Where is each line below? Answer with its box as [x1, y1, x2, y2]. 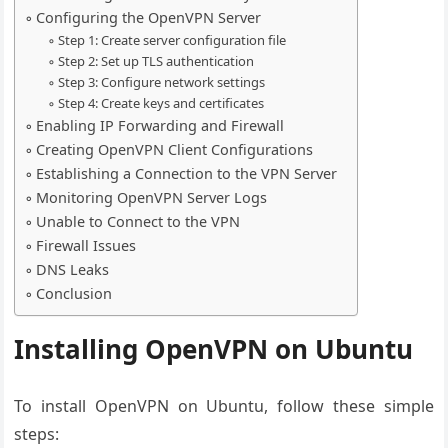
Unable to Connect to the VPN [36, 212, 241, 231]
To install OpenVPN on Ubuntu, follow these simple [14, 395, 434, 417]
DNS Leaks [36, 260, 110, 279]
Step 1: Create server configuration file [57, 31, 286, 49]
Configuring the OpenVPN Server [36, 8, 262, 27]
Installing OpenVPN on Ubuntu [14, 331, 414, 367]
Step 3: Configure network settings [57, 73, 265, 91]
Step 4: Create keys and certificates [57, 94, 264, 112]
